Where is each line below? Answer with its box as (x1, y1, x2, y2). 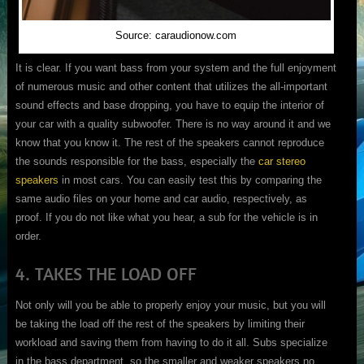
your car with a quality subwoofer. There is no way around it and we (15, 118, 331, 131)
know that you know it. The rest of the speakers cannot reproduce (15, 136, 324, 149)
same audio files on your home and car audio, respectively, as (15, 193, 307, 206)
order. (15, 230, 41, 243)
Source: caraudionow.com (115, 28, 237, 41)
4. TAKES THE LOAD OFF (15, 262, 197, 286)
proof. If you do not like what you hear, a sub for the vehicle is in (15, 211, 318, 224)
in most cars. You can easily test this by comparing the (58, 174, 322, 187)
